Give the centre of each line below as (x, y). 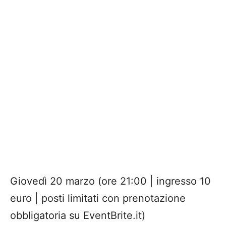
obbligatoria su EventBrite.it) (78, 216)
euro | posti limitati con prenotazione (98, 199)
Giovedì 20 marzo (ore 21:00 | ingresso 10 (110, 181)
